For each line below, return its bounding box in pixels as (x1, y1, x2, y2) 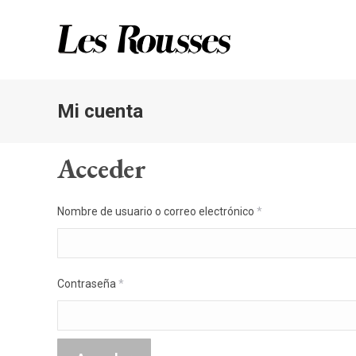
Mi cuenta (57, 100, 143, 122)
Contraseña (57, 277, 118, 290)
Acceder (57, 151, 146, 186)
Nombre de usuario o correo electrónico (57, 205, 257, 218)
